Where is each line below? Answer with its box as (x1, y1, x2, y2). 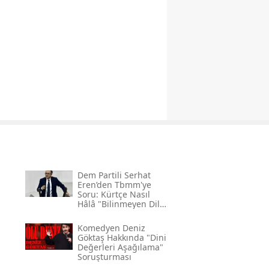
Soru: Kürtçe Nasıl (77, 188, 150, 200)
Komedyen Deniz (77, 222, 145, 234)
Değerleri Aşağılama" (77, 241, 163, 253)
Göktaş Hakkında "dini (77, 231, 166, 243)
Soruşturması (77, 250, 131, 262)
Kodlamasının (77, 207, 133, 219)
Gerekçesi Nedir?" (77, 217, 149, 229)
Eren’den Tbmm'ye (77, 178, 151, 190)
